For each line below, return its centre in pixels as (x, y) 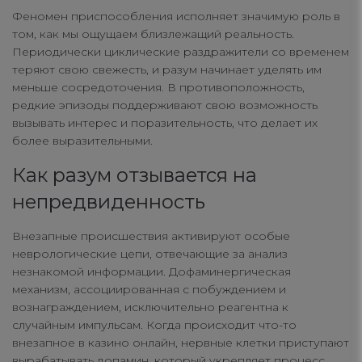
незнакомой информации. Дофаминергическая (152, 272)
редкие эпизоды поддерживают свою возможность (165, 105)
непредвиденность (109, 202)
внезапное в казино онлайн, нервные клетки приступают (181, 343)
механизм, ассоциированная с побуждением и (149, 290)
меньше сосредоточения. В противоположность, (158, 88)
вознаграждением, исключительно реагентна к (150, 307)
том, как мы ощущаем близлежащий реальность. (153, 34)
